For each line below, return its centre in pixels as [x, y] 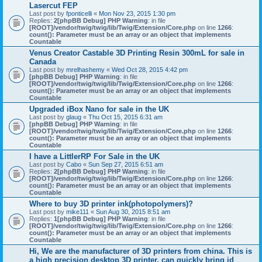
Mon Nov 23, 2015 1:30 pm [137, 13]
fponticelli [79, 13]
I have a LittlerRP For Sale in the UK [94, 156]
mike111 [77, 212]
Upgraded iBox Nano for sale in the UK [99, 109]
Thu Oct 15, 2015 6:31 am [125, 117]
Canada [43, 62]
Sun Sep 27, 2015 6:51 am [126, 164]
